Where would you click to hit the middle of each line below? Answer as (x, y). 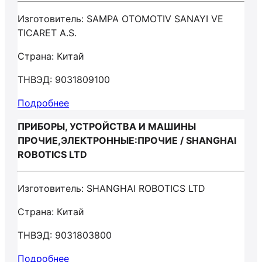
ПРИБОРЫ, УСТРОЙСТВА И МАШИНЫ (107, 126)
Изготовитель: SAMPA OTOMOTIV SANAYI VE (120, 19)
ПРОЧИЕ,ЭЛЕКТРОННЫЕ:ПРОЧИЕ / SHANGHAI (127, 140)
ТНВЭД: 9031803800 (65, 235)
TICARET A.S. (47, 33)
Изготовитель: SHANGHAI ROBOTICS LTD (111, 188)
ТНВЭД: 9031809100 (64, 80)
